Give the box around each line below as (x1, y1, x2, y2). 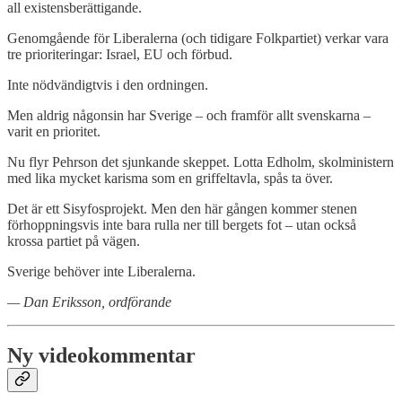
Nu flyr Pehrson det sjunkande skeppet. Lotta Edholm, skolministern (7, 153, 394, 170)
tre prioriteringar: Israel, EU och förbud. (7, 46, 232, 62)
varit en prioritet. (7, 123, 100, 139)
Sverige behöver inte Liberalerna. (7, 263, 196, 279)
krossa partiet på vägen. (7, 232, 140, 249)
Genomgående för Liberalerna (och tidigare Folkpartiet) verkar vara (7, 30, 389, 46)
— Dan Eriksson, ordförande (7, 293, 171, 310)
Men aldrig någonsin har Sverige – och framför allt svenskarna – (7, 107, 371, 123)
